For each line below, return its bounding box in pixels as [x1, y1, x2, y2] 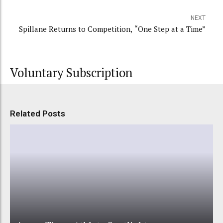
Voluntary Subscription [10, 65, 132, 81]
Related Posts [10, 109, 65, 119]
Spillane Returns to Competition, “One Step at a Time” [19, 24, 206, 34]
